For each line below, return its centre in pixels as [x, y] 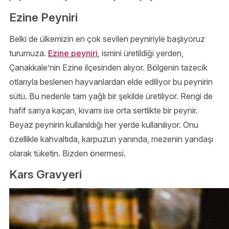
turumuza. [29, 53]
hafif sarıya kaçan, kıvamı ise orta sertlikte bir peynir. [104, 110]
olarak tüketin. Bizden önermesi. [67, 153]
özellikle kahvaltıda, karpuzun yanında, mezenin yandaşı [111, 139]
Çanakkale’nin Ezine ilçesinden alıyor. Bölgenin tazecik [108, 67]
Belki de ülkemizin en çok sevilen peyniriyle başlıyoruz [107, 39]
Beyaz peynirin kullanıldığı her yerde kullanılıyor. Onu [104, 124]
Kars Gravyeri [45, 174]
